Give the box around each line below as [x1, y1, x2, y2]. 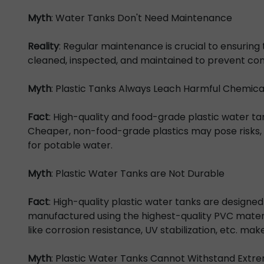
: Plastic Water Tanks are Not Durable [51, 167, 225, 180]
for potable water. [28, 138, 113, 152]
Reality [28, 39, 59, 53]
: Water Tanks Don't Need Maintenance [51, 11, 232, 25]
